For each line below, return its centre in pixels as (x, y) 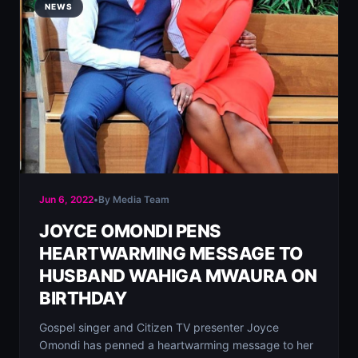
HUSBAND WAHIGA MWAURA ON (178, 276)
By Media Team (134, 199)
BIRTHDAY (83, 298)
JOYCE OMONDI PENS (130, 231)
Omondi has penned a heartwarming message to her (176, 345)
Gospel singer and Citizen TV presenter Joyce (159, 327)
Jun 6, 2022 (66, 199)
